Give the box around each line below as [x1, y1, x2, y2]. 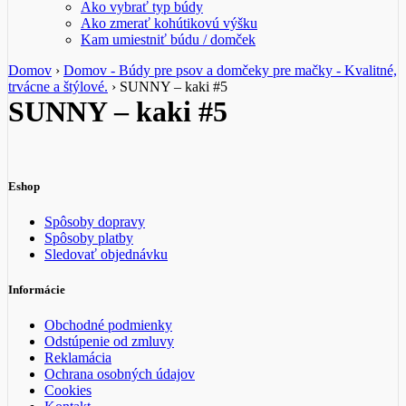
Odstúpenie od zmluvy [44, 333, 174, 350]
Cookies [44, 382, 92, 399]
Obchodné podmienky [44, 317, 172, 333]
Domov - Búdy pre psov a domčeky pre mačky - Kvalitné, [63, 62, 397, 78]
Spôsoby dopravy [44, 213, 145, 229]
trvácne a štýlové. [8, 78, 108, 94]
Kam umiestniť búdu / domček [81, 31, 256, 47]
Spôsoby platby [44, 229, 133, 246]
